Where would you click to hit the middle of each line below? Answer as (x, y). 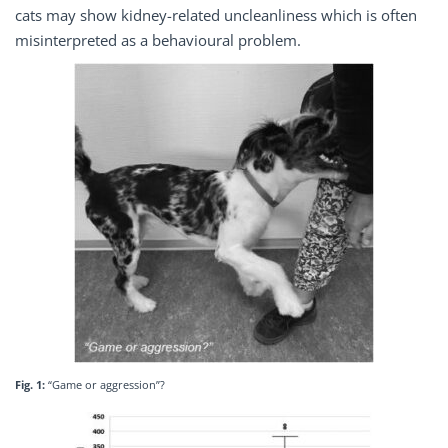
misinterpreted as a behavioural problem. (158, 40)
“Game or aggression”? (106, 384)
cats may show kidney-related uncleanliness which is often (216, 15)
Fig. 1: (31, 384)
